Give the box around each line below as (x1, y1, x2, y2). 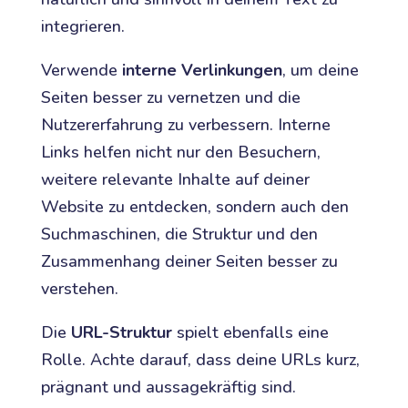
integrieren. (40, 15, 125, 37)
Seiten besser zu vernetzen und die (40, 86, 301, 108)
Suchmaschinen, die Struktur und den (40, 222, 318, 245)
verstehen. (40, 277, 118, 300)
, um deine (281, 58, 359, 81)
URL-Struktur (70, 321, 172, 343)
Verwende (40, 58, 122, 81)
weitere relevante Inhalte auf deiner (40, 168, 310, 190)
